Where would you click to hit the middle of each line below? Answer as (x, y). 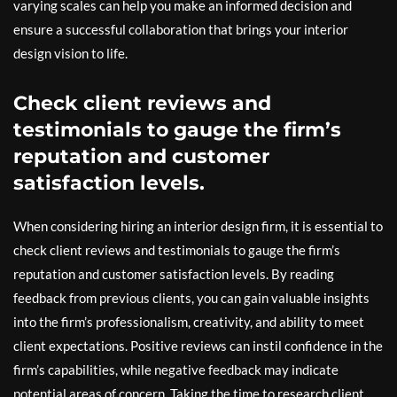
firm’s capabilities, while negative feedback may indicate (176, 370)
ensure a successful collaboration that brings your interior (181, 30)
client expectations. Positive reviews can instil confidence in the (198, 346)
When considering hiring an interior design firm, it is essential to (198, 226)
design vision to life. (70, 54)
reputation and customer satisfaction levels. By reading (174, 274)
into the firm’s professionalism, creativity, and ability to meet (189, 322)
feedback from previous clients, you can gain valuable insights (191, 298)
